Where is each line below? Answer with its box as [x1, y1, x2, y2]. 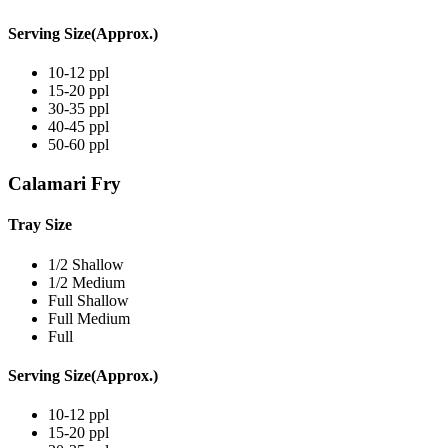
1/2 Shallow [48, 255, 124, 273]
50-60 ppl [48, 136, 109, 154]
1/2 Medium [48, 273, 125, 291]
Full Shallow [48, 291, 129, 309]
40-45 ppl [48, 118, 109, 136]
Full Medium [48, 309, 130, 327]
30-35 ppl [48, 100, 109, 118]
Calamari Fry [8, 173, 121, 195]
